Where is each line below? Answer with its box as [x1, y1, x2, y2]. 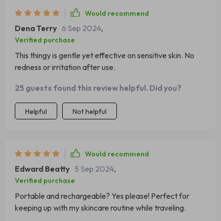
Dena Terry [15, 23, 57, 33]
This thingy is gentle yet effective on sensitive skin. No [15, 50, 194, 60]
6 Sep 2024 [62, 23, 101, 33]
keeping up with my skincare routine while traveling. [15, 203, 186, 213]
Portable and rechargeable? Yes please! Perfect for [15, 191, 189, 201]
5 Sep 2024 [74, 164, 114, 174]
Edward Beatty [15, 164, 70, 174]
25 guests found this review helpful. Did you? [15, 83, 182, 93]
